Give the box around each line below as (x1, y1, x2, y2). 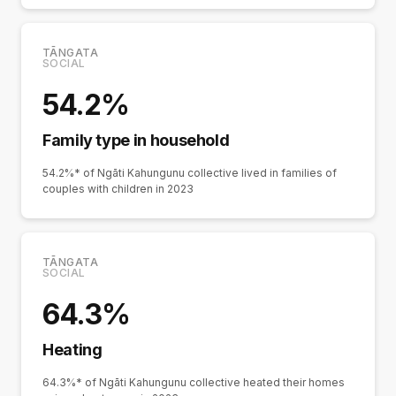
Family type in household (42, 131, 230, 150)
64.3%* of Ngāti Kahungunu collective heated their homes (42, 376, 345, 390)
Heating (42, 340, 103, 360)
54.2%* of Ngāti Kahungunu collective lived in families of (42, 166, 337, 180)
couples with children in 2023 (42, 182, 194, 196)
